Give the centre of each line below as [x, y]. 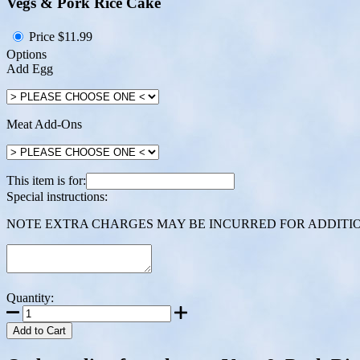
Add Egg [30, 69]
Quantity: [30, 298]
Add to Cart [39, 331]
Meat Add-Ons [44, 125]
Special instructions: [57, 197]
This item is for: [46, 181]
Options [27, 55]
